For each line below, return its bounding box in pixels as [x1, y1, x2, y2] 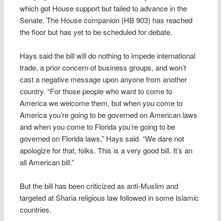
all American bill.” [20, 157, 74, 168]
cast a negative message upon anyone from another [20, 74, 187, 85]
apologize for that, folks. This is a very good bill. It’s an [20, 145, 193, 156]
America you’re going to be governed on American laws [20, 110, 198, 120]
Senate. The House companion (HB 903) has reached [20, 14, 193, 25]
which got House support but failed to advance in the [20, 2, 187, 13]
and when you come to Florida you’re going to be [20, 121, 176, 132]
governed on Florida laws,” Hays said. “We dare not [20, 133, 184, 144]
